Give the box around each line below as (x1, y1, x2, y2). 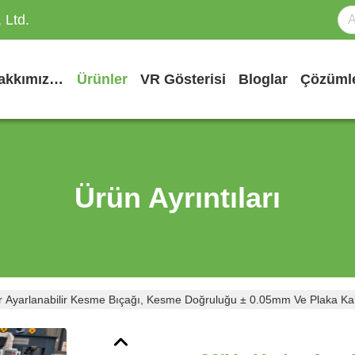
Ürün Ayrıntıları (74, 181, 281, 214)
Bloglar (239, 71, 288, 87)
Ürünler (77, 71, 128, 87)
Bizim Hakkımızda (49, 71, 63, 87)
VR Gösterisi (140, 71, 226, 87)
